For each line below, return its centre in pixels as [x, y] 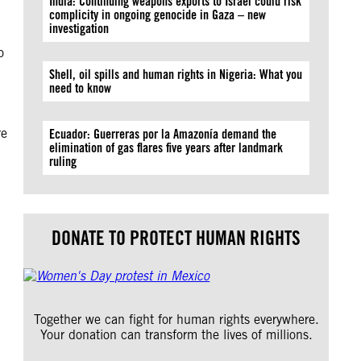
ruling [65, 162]
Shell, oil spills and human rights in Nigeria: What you [176, 75]
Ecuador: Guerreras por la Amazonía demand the [163, 134]
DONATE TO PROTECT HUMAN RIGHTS [176, 238]
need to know [81, 88]
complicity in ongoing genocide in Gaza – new [158, 15]
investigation [79, 29]
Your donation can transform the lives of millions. [176, 335]
